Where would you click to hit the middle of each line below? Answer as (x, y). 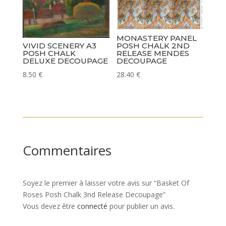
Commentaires (67, 151)
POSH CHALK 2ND (153, 45)
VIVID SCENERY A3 (59, 45)
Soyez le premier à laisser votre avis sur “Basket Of (106, 183)
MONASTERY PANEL (157, 38)
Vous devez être (50, 206)
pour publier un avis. (141, 206)
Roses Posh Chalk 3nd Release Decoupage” (94, 195)
